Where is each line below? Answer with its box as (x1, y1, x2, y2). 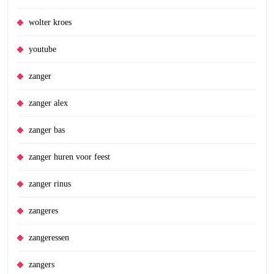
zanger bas (29, 125, 65, 135)
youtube (29, 45, 56, 54)
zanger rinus (29, 179, 71, 188)
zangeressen (29, 233, 69, 242)
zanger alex (29, 98, 68, 108)
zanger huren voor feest (29, 152, 110, 161)
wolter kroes (29, 18, 72, 27)
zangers (29, 260, 54, 269)
